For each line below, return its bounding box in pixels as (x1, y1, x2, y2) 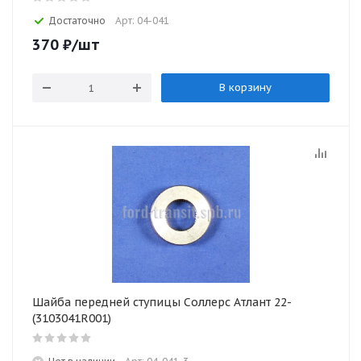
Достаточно (48, 15, 106, 27)
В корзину (218, 81, 272, 94)
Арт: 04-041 (115, 15, 169, 27)
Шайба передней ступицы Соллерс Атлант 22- (32, 295, 292, 309)
